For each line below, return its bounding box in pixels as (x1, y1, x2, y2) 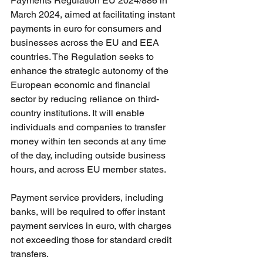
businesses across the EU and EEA (11, 36, 161, 48)
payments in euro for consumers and (11, 22, 164, 34)
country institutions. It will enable (11, 107, 147, 119)
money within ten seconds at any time (11, 135, 168, 147)
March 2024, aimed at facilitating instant (11, 8, 177, 20)
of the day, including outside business (11, 149, 168, 161)
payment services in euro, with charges (11, 220, 174, 231)
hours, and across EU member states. (11, 163, 166, 175)
